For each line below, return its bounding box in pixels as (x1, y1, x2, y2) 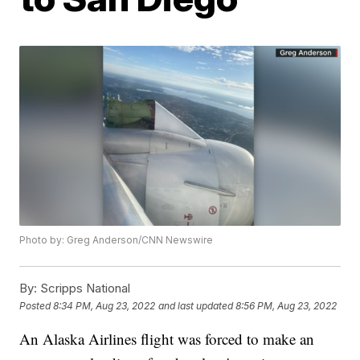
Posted (19, 299, 54, 312)
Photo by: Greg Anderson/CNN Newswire (19, 234, 214, 247)
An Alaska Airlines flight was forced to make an (19, 329, 315, 350)
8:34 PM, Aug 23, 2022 (53, 299, 156, 312)
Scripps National (37, 280, 131, 297)
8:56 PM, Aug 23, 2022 (235, 299, 337, 312)
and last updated (158, 299, 234, 312)
